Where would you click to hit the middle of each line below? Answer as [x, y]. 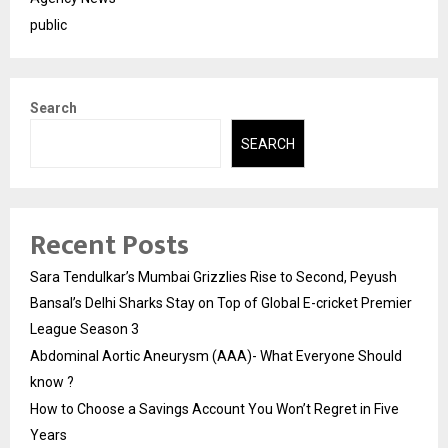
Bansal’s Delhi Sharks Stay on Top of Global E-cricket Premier [221, 302]
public [48, 25]
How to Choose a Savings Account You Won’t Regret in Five [214, 408]
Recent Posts [109, 245]
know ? [52, 381]
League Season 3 [84, 328]
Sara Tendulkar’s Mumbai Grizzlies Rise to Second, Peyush [213, 276]
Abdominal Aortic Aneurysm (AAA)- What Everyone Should [216, 355]
